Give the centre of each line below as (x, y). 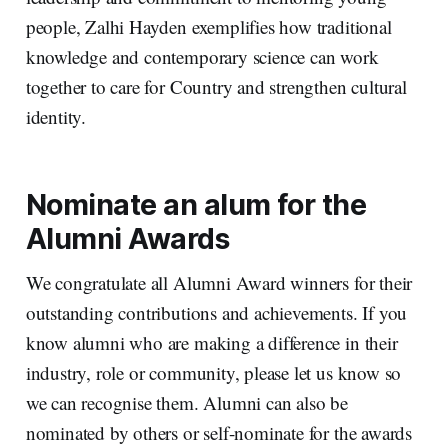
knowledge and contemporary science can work (202, 56)
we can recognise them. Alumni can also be (186, 402)
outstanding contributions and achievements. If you (216, 312)
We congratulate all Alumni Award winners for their (219, 282)
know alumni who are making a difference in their (211, 342)
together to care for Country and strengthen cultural (216, 86)
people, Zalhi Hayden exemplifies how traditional (208, 26)
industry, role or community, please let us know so (213, 372)
